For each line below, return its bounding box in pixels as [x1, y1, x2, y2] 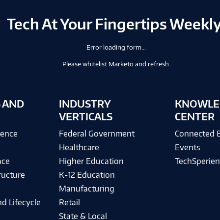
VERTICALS [58, 110, 112, 123]
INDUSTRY [58, 97, 110, 110]
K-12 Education [58, 170, 115, 180]
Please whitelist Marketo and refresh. [62, 59, 170, 68]
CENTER [175, 110, 215, 123]
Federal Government [58, 129, 135, 138]
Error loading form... [86, 43, 146, 51]
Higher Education [58, 156, 124, 166]
